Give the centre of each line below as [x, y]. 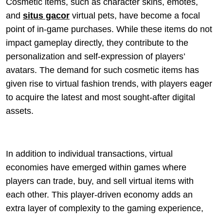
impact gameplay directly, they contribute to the [97, 43]
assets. [20, 111]
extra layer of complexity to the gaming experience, [105, 209]
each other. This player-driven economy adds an [99, 195]
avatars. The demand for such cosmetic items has [102, 70]
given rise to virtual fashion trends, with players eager [109, 84]
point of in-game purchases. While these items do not [109, 29]
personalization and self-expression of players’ [95, 57]
